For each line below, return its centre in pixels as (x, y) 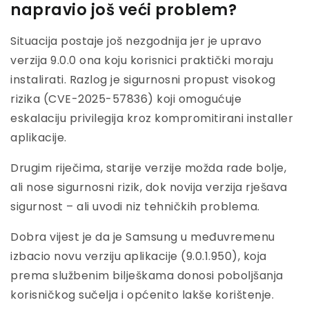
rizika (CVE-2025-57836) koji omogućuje (126, 99)
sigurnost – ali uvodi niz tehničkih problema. (135, 207)
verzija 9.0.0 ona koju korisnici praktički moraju (142, 61)
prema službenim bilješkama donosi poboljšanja (147, 276)
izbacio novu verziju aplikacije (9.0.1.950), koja (139, 257)
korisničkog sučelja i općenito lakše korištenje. (142, 295)
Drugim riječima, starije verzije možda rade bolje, (148, 168)
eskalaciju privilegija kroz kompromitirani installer (152, 119)
